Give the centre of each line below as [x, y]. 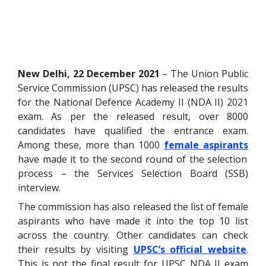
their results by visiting [76, 249]
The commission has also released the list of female [133, 206]
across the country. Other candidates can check [133, 235]
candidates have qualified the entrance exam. [133, 130]
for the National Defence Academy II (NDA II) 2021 [133, 102]
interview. [39, 187]
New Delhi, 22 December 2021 [89, 73]
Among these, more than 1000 [91, 145]
